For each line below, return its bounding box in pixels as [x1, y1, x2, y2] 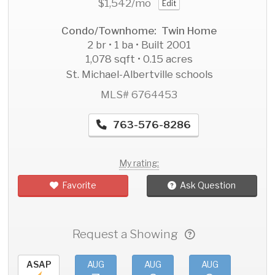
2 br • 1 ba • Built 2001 [87, 39, 191, 52]
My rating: [119, 157, 159, 168]
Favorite [62, 180, 97, 191]
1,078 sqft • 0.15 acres [85, 53, 193, 66]
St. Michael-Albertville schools [65, 68, 213, 81]
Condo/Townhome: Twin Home [61, 25, 217, 37]
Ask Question [180, 180, 236, 191]
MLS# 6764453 [101, 88, 177, 101]
